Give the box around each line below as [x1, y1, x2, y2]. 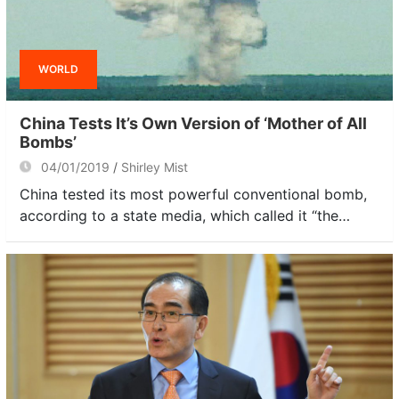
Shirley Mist [121, 159, 188, 175]
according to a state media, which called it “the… [20, 206, 350, 224]
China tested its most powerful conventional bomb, [20, 184, 367, 203]
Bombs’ [20, 132, 77, 151]
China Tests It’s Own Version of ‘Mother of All [20, 113, 367, 133]
